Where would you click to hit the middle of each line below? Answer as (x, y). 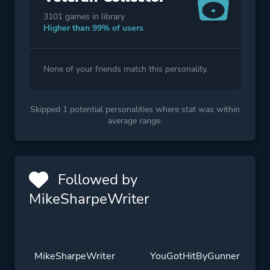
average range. (135, 121)
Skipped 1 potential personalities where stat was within (135, 109)
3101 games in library (84, 16)
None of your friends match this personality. (126, 69)
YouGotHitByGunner (195, 256)
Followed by (96, 179)
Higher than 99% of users (93, 28)
